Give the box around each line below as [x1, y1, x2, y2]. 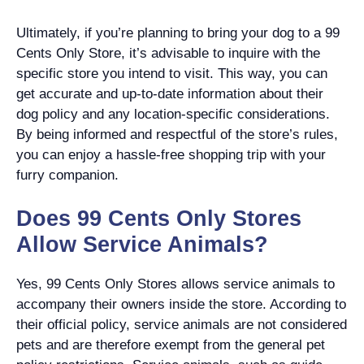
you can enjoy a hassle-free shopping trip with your [16, 146, 326, 162]
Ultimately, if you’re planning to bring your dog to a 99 [16, 24, 340, 41]
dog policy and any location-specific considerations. [16, 106, 330, 122]
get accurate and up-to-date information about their [16, 85, 323, 102]
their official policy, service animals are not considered [16, 317, 347, 332]
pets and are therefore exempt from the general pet [16, 337, 325, 353]
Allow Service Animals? [16, 232, 268, 257]
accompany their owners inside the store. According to [16, 297, 346, 312]
